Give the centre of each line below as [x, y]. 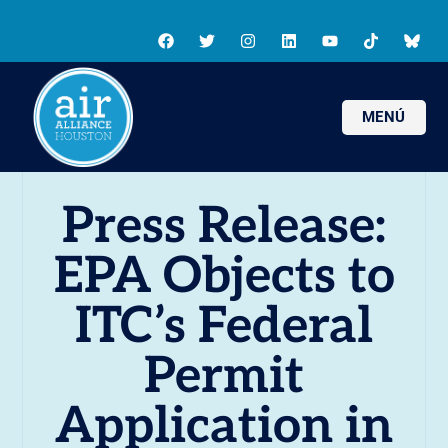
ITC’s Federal [224, 327]
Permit [224, 377]
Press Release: [224, 227]
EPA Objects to [224, 277]
